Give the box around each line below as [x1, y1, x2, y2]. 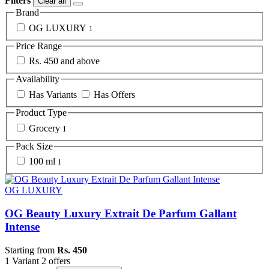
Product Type [16, 107, 67, 118]
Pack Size [16, 141, 53, 151]
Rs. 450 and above [29, 56, 100, 67]
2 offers [41, 255, 70, 266]
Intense [5, 220, 40, 233]
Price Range [16, 40, 62, 51]
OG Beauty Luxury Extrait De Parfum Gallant [5, 207, 237, 220]
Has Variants [29, 89, 77, 100]
